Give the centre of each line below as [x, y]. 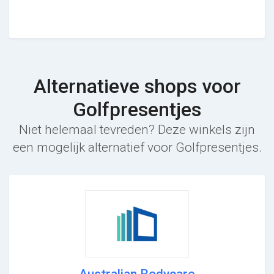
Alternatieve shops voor [137, 86]
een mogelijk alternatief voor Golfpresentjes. [137, 147]
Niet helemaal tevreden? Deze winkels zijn [137, 129]
